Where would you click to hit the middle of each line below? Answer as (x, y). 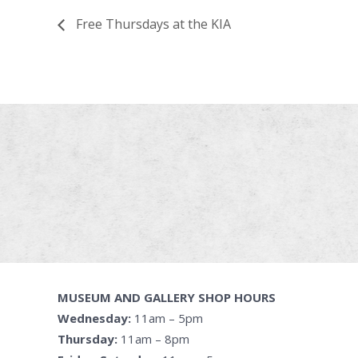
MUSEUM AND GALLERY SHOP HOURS (167, 298)
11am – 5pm (167, 318)
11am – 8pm (153, 339)
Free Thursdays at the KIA (152, 24)
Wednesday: (94, 318)
